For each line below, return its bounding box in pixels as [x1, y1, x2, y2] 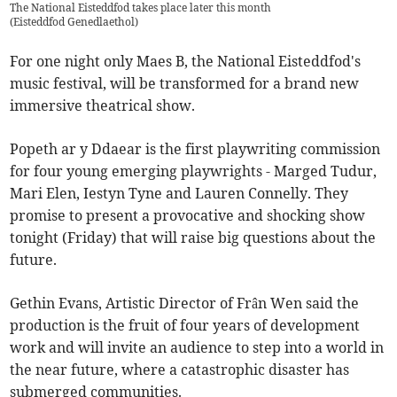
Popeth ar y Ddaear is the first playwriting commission [10, 140, 381, 159]
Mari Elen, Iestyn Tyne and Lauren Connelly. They [10, 184, 349, 203]
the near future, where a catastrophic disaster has [10, 361, 350, 379]
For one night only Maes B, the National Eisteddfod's [10, 52, 362, 71]
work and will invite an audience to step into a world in [10, 339, 385, 357]
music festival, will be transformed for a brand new [10, 74, 360, 93]
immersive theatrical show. [10, 97, 196, 115]
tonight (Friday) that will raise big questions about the [10, 229, 377, 247]
